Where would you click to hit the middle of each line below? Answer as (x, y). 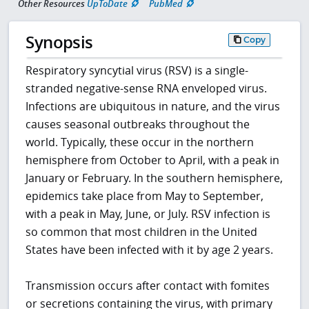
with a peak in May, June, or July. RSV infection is (148, 214)
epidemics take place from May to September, (145, 196)
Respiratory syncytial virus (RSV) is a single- (137, 71)
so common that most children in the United (142, 232)
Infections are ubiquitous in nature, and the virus (153, 107)
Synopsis (59, 41)
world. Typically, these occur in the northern (140, 142)
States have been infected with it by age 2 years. (150, 250)
